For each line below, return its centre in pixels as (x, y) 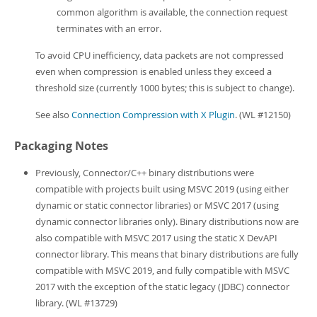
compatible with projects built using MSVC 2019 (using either (162, 189)
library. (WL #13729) (76, 303)
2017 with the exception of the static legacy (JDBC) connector (162, 287)
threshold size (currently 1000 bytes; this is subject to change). (165, 88)
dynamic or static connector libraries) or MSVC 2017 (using (157, 205)
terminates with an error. (109, 28)
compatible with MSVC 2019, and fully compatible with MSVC (162, 270)
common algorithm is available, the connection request (172, 12)
